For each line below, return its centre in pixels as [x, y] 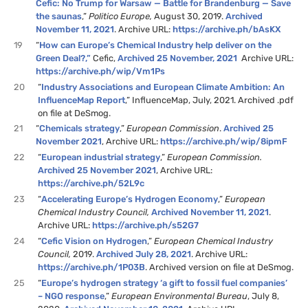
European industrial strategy [101, 157]
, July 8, [264, 296]
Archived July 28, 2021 [144, 254]
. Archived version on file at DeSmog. [220, 267]
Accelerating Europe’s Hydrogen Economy [130, 199]
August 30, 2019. [190, 16]
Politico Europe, [122, 16]
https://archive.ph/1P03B [92, 267]
